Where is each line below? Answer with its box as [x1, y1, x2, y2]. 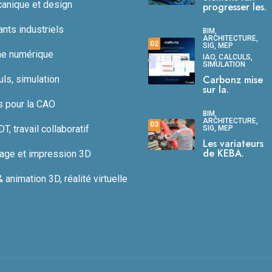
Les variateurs [203, 137, 263, 151]
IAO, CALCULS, [203, 53, 253, 62]
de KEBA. [203, 146, 244, 161]
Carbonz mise [203, 73, 263, 87]
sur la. [203, 83, 229, 97]
